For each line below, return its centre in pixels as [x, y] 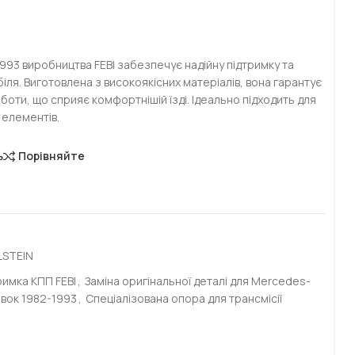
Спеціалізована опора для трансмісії [184, 298]
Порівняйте [52, 156]
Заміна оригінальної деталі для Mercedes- [198, 281]
